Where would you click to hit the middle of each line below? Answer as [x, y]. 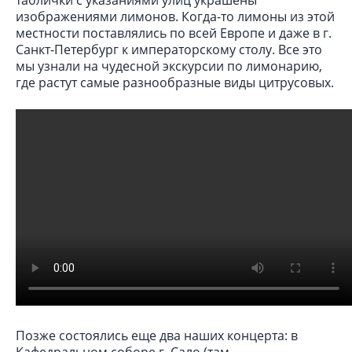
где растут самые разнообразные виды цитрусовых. [175, 82]
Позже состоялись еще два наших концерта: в [157, 335]
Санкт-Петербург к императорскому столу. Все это [169, 49]
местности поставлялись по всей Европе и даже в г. [174, 33]
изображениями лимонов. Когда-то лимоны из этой [175, 16]
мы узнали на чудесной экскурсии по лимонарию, [169, 66]
